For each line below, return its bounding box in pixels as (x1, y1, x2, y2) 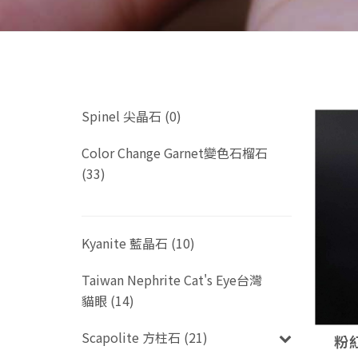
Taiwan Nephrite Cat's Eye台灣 (82, 270, 262, 289)
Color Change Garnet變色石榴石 (82, 143, 268, 162)
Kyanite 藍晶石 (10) (82, 233, 195, 253)
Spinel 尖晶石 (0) (82, 106, 181, 125)
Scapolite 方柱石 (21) (82, 328, 208, 347)
